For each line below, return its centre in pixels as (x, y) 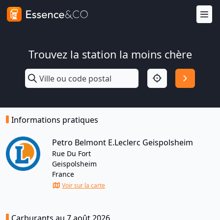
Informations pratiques (55, 120)
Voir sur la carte (83, 185)
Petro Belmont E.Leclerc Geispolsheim (123, 142)
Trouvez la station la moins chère (110, 54)
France (63, 174)
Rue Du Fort (71, 153)
